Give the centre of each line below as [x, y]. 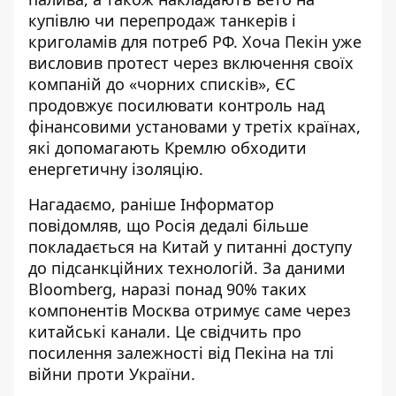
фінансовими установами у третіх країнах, [194, 126]
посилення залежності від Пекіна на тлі [181, 352]
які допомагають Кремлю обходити [168, 147]
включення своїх [286, 62]
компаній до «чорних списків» [147, 84]
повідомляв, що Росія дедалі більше [168, 225]
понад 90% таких [241, 289]
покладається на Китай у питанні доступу [190, 246]
